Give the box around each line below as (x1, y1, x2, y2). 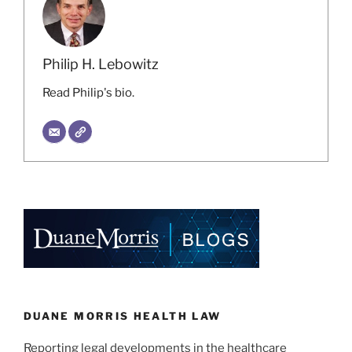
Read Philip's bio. (42, 86, 134, 101)
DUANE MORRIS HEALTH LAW (24, 310, 222, 323)
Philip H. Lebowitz (42, 56, 159, 73)
